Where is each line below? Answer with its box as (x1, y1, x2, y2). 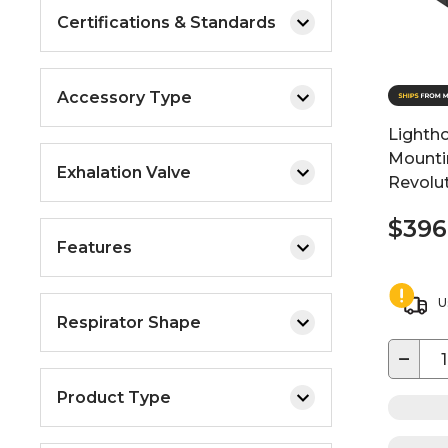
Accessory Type (57, 87, 192, 107)
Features (57, 237, 132, 257)
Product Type (57, 387, 171, 407)
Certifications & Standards (57, 12, 276, 32)
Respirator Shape (57, 312, 201, 332)
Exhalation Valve (57, 162, 191, 182)
